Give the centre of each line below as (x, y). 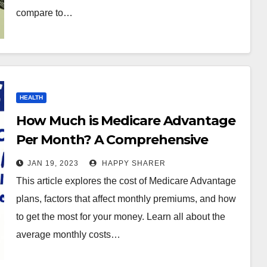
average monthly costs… (68, 235)
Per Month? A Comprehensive (112, 140)
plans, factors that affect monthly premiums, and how (126, 199)
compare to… (44, 13)
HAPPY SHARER (132, 163)
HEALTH (31, 97)
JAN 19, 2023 (53, 163)
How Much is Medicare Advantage (125, 121)
